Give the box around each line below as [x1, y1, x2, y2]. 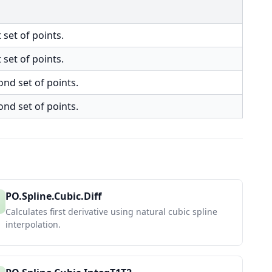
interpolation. [5, 219, 61, 230]
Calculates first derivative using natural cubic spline [5, 206, 217, 217]
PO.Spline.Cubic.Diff [5, 189, 101, 203]
